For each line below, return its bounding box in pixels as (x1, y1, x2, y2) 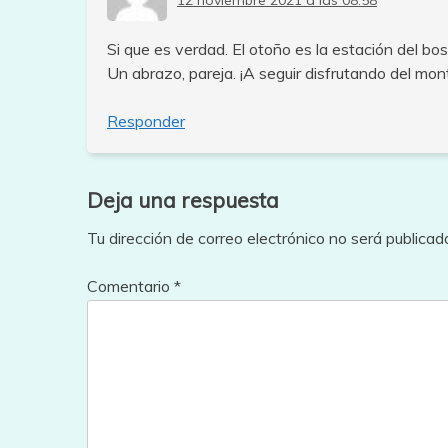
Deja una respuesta (87, 187, 279, 214)
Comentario (87, 276, 174, 297)
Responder (107, 111, 185, 132)
